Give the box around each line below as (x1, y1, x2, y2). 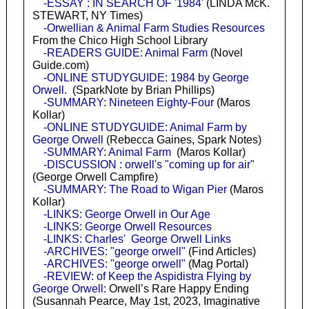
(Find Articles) (185, 246, 256, 258)
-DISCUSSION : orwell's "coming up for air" (43, 159, 255, 171)
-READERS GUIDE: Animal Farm (43, 47, 208, 59)
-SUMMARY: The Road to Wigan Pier (43, 183, 227, 196)
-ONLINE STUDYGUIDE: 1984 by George (43, 72, 249, 84)
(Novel (207, 47, 243, 59)
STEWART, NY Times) (32, 10, 143, 22)
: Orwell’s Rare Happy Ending (103, 283, 249, 295)
